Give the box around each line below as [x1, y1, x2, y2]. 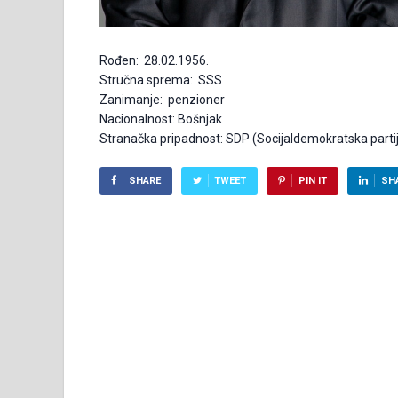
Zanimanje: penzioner [99, 92, 225, 107]
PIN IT [298, 175, 327, 187]
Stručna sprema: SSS [99, 73, 222, 88]
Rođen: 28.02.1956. [99, 53, 209, 68]
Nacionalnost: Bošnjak [99, 112, 222, 127]
